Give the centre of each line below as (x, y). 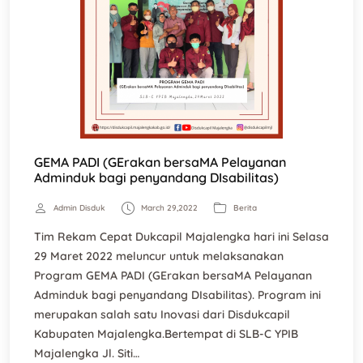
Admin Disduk (79, 208)
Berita (245, 208)
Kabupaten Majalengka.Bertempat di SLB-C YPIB (166, 334)
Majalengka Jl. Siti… (87, 353)
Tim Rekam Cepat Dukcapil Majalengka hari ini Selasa (181, 237)
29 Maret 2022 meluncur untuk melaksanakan (159, 256)
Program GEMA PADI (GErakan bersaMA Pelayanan (173, 275)
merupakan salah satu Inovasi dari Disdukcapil (162, 314)
